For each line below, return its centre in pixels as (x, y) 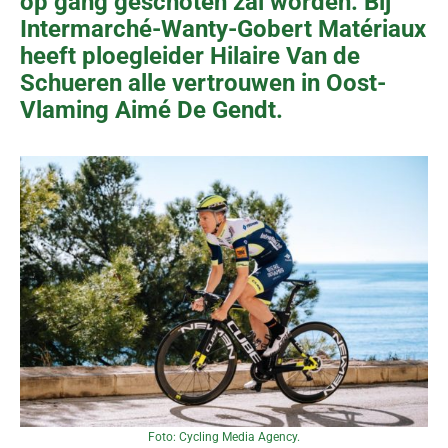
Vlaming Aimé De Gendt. (151, 109)
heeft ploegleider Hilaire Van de (190, 55)
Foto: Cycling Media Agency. (224, 437)
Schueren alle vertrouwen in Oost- (203, 82)
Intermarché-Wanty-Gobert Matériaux (223, 28)
